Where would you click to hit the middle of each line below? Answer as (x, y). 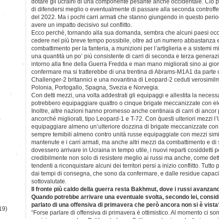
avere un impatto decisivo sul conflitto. (82, 25)
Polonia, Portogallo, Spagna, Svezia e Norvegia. (95, 87)
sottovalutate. (49, 181)
